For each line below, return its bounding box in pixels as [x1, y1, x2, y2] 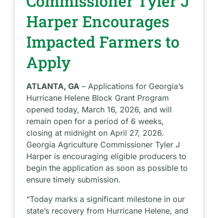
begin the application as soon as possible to [26, 163, 188, 173]
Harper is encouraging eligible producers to [26, 151, 187, 161]
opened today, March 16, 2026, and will [26, 105, 172, 114]
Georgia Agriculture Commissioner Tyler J [26, 140, 181, 149]
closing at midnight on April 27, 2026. [26, 128, 164, 138]
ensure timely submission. [26, 175, 121, 184]
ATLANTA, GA [26, 81, 80, 91]
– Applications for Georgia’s [79, 81, 184, 91]
